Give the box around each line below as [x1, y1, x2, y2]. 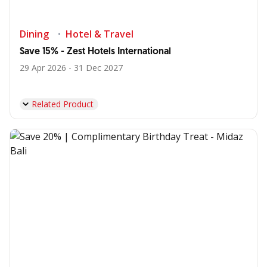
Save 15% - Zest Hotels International [20, 45, 171, 58]
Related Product [32, 98, 94, 110]
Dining [20, 27, 49, 41]
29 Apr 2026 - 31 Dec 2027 [20, 62, 123, 73]
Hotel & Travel [66, 27, 133, 41]
